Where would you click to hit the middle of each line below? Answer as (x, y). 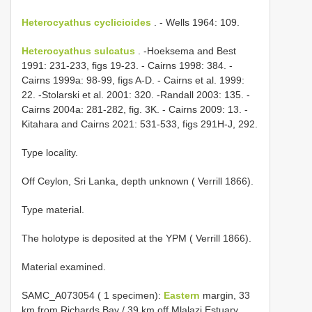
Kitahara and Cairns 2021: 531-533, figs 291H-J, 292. (140, 124)
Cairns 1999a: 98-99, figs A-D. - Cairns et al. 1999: (133, 80)
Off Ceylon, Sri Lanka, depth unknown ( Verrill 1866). (138, 181)
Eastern (183, 296)
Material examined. (64, 267)
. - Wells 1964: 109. (195, 23)
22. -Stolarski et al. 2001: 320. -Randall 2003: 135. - (136, 95)
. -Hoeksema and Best (186, 51)
